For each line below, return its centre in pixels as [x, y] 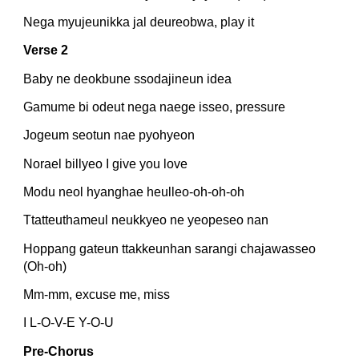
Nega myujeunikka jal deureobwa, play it [139, 22]
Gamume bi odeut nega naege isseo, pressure [155, 107]
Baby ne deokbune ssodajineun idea [128, 79]
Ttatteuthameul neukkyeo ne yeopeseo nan [146, 220]
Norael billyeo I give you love [106, 163]
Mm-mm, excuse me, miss [97, 295]
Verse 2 [46, 50]
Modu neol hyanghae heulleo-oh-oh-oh [134, 192]
